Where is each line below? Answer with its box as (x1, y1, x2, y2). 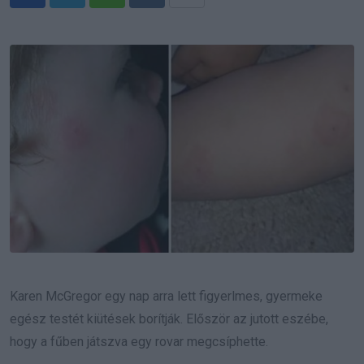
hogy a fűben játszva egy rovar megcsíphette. (10, 334, 268, 350)
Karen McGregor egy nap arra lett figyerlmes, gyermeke (10, 288, 323, 305)
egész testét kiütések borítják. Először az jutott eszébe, (10, 311, 328, 327)
